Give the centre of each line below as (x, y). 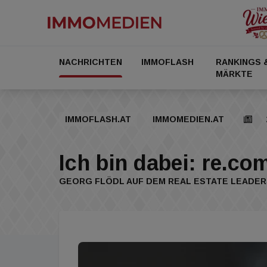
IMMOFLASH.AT (98, 119)
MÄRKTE (235, 74)
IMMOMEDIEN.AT (188, 119)
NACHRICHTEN (91, 62)
